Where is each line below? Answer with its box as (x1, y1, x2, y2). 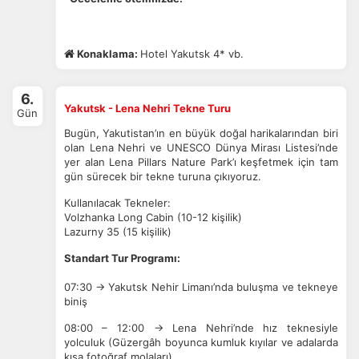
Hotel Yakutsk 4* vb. (139, 47, 244, 60)
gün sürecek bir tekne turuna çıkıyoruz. (63, 170, 261, 183)
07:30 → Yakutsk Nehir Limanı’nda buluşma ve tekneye (63, 280, 338, 293)
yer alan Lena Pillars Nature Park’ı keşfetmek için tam (63, 155, 338, 168)
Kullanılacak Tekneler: (63, 196, 171, 209)
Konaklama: (74, 47, 140, 60)
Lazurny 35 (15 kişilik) (63, 225, 171, 238)
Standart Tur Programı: (63, 252, 180, 264)
